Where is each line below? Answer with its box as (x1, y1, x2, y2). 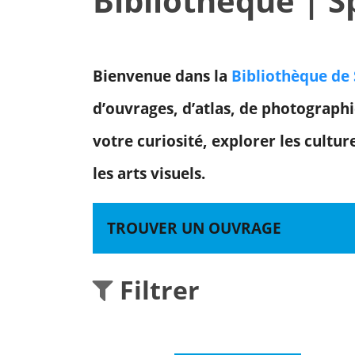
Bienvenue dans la (93, 66, 231, 86)
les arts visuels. (93, 163, 205, 184)
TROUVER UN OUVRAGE (107, 217, 281, 239)
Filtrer (113, 273, 200, 307)
